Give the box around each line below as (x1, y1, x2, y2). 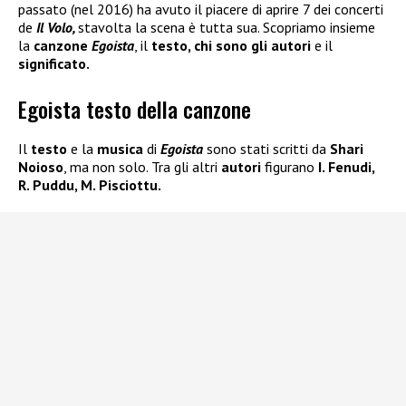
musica (93, 140, 147, 159)
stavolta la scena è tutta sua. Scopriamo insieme (78, 17, 375, 36)
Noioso (18, 158, 63, 177)
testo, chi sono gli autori (148, 35, 314, 54)
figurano (261, 158, 314, 177)
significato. (18, 53, 92, 72)
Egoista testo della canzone (18, 92, 251, 126)
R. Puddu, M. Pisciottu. (18, 176, 164, 195)
